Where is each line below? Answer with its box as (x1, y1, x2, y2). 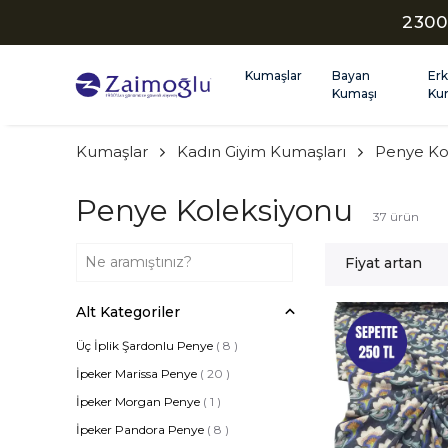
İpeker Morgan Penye (76, 394, 200, 409)
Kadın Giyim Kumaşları (177, 142, 346, 161)
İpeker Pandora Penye (76, 422, 204, 437)
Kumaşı (332, 86, 377, 101)
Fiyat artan (345, 254, 423, 272)
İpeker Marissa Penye (76, 366, 197, 381)
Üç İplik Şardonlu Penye (76, 338, 213, 353)
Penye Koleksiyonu (76, 192, 353, 229)
